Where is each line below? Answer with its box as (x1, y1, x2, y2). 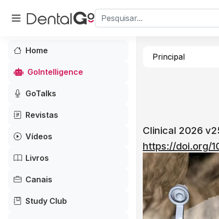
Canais (25, 175, 52, 184)
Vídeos (25, 131, 52, 141)
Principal (152, 52, 185, 62)
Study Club (25, 196, 67, 206)
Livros (25, 153, 49, 163)
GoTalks (25, 88, 56, 98)
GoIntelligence (27, 67, 83, 77)
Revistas (25, 110, 58, 120)
